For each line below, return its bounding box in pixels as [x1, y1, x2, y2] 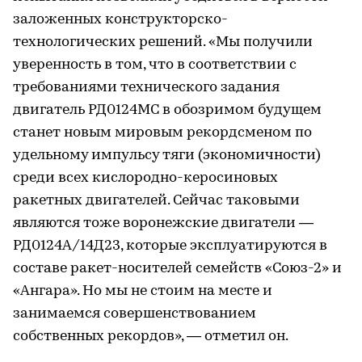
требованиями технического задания [13, 79, 280, 95]
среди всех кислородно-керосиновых [13, 170, 278, 186]
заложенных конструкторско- [13, 11, 228, 27]
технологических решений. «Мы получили [13, 34, 313, 50]
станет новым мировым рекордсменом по [13, 124, 312, 141]
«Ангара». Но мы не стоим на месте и [13, 283, 272, 299]
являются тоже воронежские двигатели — [13, 215, 314, 231]
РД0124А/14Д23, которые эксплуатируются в [13, 238, 327, 254]
